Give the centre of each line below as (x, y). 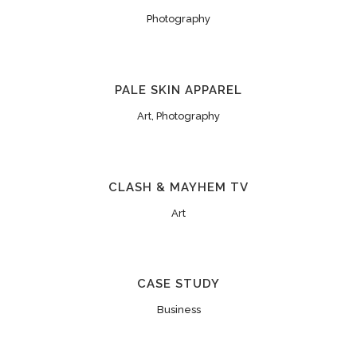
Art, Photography (178, 116)
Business (178, 310)
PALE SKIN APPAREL (178, 90)
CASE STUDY (178, 284)
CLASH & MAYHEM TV (178, 187)
